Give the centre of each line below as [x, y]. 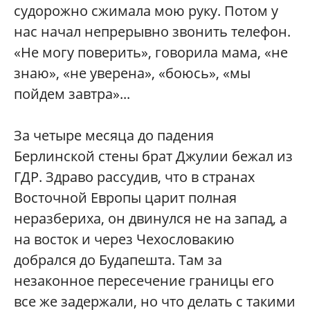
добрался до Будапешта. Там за [118, 260]
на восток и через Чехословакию [124, 239]
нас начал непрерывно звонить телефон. [152, 31]
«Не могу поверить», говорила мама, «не [151, 52]
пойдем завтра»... [72, 94]
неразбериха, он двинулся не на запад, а [151, 218]
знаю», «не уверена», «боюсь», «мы [132, 73]
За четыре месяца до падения [114, 135]
